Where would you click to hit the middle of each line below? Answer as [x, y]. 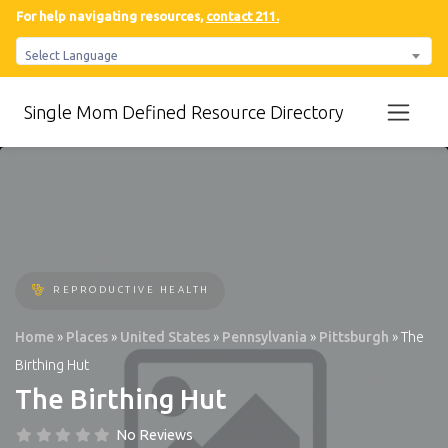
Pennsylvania [264, 337]
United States [165, 337]
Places [87, 337]
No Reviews [154, 434]
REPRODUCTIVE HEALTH [131, 290]
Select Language [71, 55]
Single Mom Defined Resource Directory [184, 112]
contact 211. [242, 16]
